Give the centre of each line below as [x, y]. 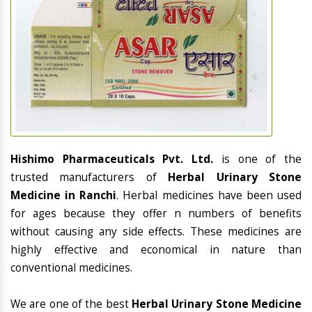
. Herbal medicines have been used [209, 196]
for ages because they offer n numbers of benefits [156, 214]
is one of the [262, 159]
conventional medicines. [71, 268]
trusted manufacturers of [89, 178]
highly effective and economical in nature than [156, 250]
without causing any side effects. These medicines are [156, 232]
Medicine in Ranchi [64, 196]
